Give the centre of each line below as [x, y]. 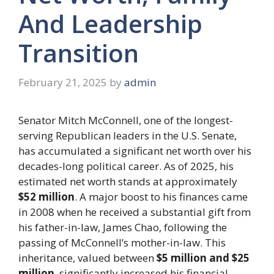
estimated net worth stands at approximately [128, 181]
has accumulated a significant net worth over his [135, 150]
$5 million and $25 [203, 257]
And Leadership [110, 24]
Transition [79, 53]
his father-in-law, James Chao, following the [123, 227]
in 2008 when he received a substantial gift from [135, 212]
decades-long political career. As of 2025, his [126, 166]
